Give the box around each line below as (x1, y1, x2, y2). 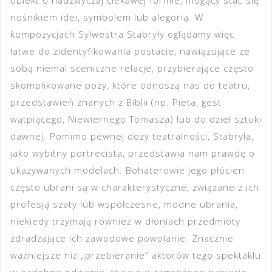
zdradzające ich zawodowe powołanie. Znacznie (10, 232, 234, 245)
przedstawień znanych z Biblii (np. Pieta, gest (10, 96, 222, 109)
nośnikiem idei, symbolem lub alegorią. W (10, 11, 203, 24)
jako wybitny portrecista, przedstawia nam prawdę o (10, 147, 255, 160)
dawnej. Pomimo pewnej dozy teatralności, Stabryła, (10, 130, 254, 143)
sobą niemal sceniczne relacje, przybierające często (10, 62, 254, 75)
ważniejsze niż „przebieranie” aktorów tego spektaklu (10, 249, 261, 262)
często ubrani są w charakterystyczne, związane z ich (10, 181, 259, 194)
